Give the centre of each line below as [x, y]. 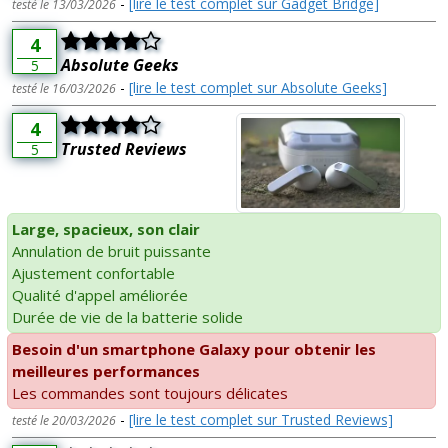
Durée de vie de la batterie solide [127, 316]
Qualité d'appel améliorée [100, 294]
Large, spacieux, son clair [106, 228]
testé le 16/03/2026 [64, 88]
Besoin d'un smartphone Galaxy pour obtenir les [194, 348]
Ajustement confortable [93, 272]
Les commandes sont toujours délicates [150, 392]
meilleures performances [106, 370]
